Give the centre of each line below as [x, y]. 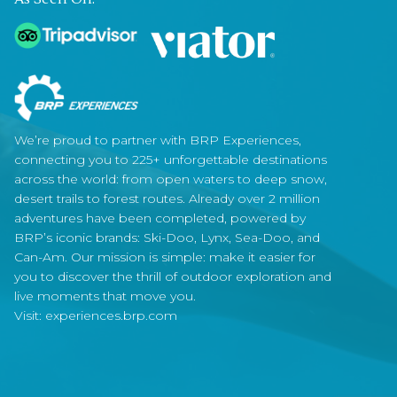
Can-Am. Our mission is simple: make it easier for [165, 257]
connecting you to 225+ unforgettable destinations [171, 159]
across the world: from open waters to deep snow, [171, 179]
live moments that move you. [105, 296]
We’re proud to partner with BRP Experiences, [158, 140]
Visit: [30, 315]
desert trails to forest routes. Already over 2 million [167, 198]
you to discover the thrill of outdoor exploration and [173, 276]
